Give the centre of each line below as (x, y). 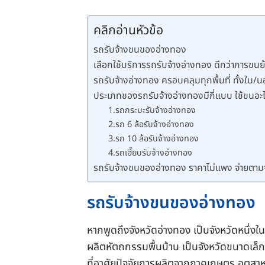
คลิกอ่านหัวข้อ (128, 31)
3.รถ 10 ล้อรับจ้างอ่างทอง (154, 139)
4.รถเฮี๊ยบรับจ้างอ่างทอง (151, 153)
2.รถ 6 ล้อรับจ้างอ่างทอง (151, 125)
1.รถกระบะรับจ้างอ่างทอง (152, 111)
